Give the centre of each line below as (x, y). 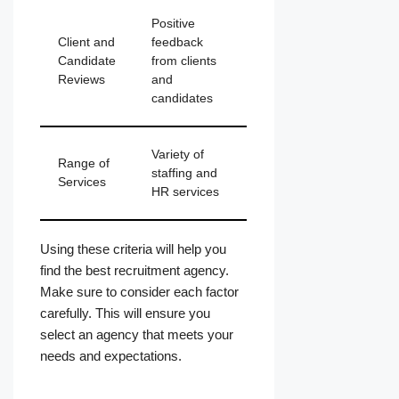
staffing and (184, 174)
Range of (84, 164)
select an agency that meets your (137, 335)
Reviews (81, 80)
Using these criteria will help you (133, 249)
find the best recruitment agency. (134, 271)
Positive (173, 24)
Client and (86, 43)
